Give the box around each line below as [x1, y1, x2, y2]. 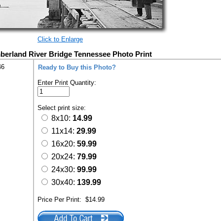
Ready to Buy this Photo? [38, 64, 116, 71]
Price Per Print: [37, 196, 85, 203]
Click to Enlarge [37, 36, 83, 43]
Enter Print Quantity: [37, 79, 96, 86]
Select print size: [37, 104, 88, 111]
